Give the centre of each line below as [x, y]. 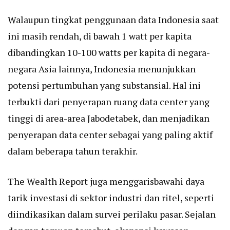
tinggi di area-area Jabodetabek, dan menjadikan [109, 118]
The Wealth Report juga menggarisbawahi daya [106, 181]
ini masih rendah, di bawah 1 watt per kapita [100, 36]
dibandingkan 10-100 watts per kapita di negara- [109, 53]
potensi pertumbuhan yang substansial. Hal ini [104, 85]
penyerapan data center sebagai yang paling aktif [110, 135]
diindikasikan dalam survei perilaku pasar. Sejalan [112, 214]
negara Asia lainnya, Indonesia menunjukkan [102, 69]
